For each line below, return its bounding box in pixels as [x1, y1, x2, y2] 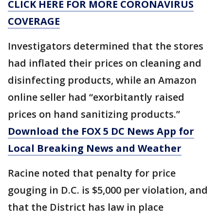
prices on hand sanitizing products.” [8, 108, 180, 121]
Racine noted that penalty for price [8, 166, 176, 180]
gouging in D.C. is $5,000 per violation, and [8, 183, 208, 197]
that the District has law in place [8, 200, 163, 214]
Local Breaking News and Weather [8, 142, 182, 155]
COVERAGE [8, 15, 60, 28]
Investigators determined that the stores [8, 39, 203, 53]
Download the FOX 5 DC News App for [8, 125, 194, 138]
